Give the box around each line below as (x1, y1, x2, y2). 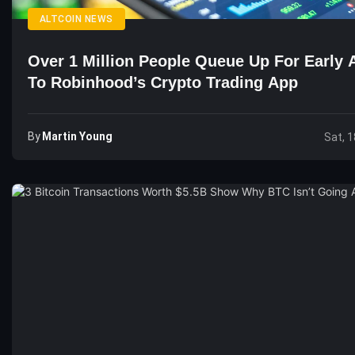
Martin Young (42, 130, 113, 143)
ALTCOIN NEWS (40, 13, 113, 25)
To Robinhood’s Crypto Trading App (28, 74, 298, 91)
